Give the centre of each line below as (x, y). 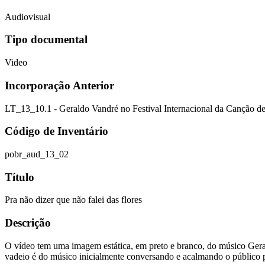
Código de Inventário (56, 131)
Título (20, 177)
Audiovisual (28, 17)
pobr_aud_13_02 (37, 154)
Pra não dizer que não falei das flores (73, 200)
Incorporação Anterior (59, 85)
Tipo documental (46, 40)
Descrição (28, 223)
